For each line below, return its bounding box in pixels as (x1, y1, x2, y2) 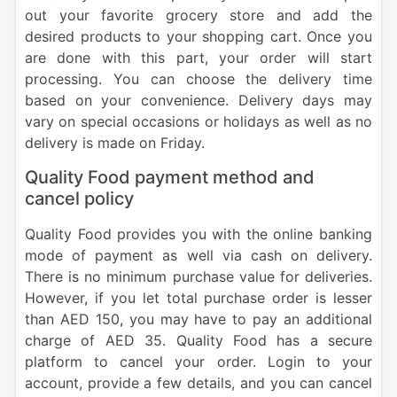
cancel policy (24, 188, 134, 210)
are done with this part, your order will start (24, 49, 373, 67)
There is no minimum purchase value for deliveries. (24, 268, 373, 286)
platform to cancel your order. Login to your (24, 353, 373, 371)
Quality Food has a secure (175, 331, 373, 350)
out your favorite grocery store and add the (24, 6, 373, 25)
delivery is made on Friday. (24, 134, 209, 152)
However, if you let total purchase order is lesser (24, 289, 373, 307)
